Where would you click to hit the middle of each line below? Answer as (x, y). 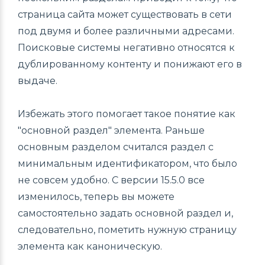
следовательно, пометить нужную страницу (127, 230)
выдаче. (38, 81)
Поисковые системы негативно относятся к (126, 48)
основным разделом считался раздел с (116, 147)
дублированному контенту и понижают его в (130, 64)
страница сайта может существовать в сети (125, 14)
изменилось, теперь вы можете (96, 197)
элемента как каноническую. (90, 246)
